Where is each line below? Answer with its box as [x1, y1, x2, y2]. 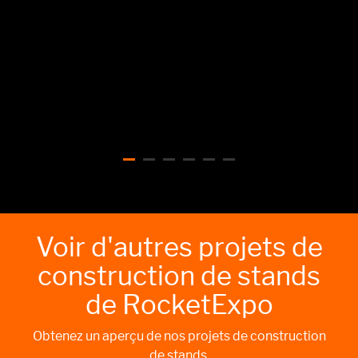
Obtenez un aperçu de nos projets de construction [32, 328, 326, 344]
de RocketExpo [85, 288, 273, 321]
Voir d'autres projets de [35, 231, 323, 264]
